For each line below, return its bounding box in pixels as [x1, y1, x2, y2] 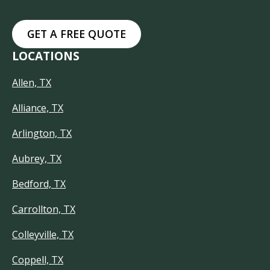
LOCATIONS [12, 48, 80, 64]
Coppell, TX [12, 253, 63, 266]
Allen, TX [12, 76, 51, 89]
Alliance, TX [12, 101, 63, 115]
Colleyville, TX [12, 228, 74, 241]
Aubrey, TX [12, 152, 61, 165]
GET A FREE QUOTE [27, 27, 126, 41]
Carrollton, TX [12, 202, 75, 216]
